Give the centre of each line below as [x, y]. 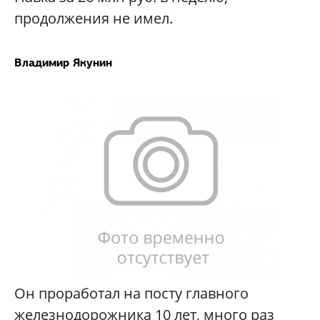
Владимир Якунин [63, 62]
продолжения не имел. [94, 18]
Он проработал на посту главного [131, 293]
